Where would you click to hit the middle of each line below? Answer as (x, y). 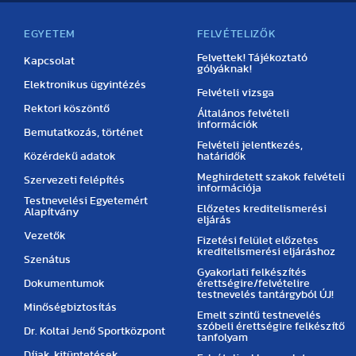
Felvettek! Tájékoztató (253, 58)
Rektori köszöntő (67, 109)
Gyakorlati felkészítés (252, 273)
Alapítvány (51, 212)
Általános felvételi (244, 114)
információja (230, 188)
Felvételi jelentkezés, (250, 145)
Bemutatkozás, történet (83, 133)
